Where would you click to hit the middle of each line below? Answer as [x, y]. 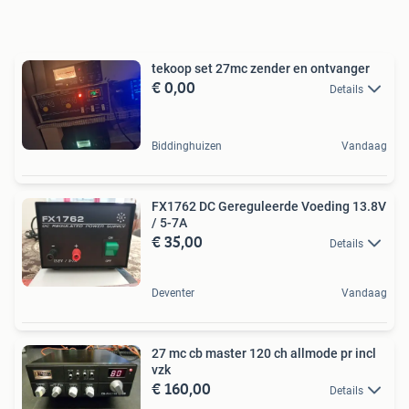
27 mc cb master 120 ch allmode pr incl [264, 354]
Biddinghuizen [187, 146]
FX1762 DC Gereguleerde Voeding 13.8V [269, 206]
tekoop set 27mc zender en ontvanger [261, 69]
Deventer [173, 294]
